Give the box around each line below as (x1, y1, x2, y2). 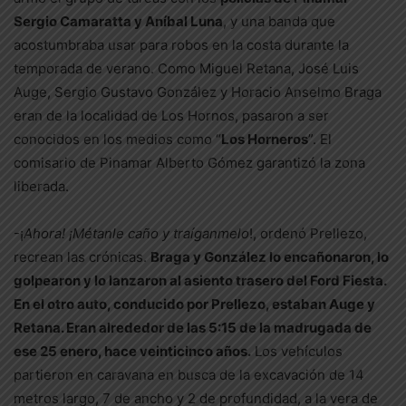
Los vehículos (251, 343, 343, 360)
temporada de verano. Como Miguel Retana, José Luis (14, 60, 359, 77)
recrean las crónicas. (14, 248, 150, 266)
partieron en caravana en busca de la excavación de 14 (14, 366, 364, 383)
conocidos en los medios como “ (14, 130, 221, 148)
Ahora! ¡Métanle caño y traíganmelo (24, 225, 249, 242)
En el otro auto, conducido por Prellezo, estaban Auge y (14, 295, 375, 313)
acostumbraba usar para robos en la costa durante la (14, 36, 349, 53)
